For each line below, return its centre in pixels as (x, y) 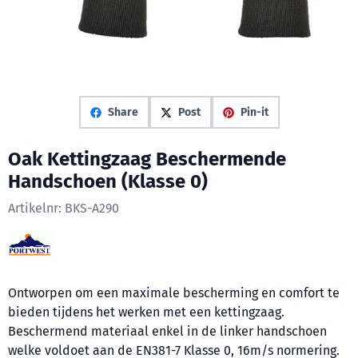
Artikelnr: (35, 208)
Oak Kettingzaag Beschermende (147, 159)
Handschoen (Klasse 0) (108, 181)
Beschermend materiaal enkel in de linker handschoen (167, 331)
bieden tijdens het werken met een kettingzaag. (146, 312)
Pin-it (254, 112)
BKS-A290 (92, 208)
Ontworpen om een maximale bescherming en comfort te (174, 293)
